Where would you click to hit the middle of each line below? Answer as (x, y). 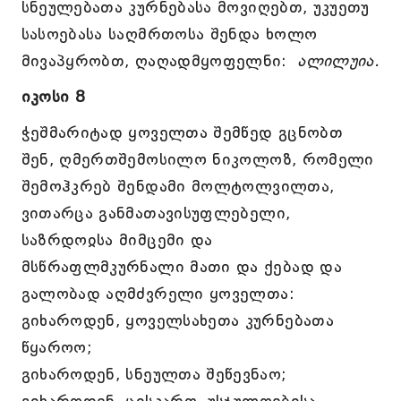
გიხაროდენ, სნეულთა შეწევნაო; (154, 374)
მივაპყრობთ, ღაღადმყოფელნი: (154, 61)
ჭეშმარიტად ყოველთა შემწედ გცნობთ (182, 132)
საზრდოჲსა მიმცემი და (117, 240)
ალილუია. (333, 61)
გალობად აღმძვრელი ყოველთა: (158, 294)
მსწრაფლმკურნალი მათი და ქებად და (182, 267)
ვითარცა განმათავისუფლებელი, (156, 213)
